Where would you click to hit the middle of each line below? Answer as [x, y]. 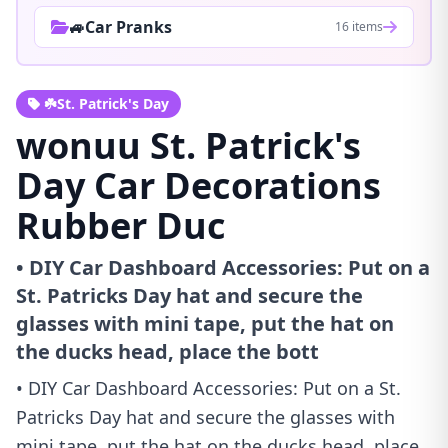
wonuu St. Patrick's [188, 145]
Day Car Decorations [198, 185]
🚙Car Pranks [120, 27]
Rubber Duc [121, 225]
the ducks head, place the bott [167, 351]
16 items [359, 26]
